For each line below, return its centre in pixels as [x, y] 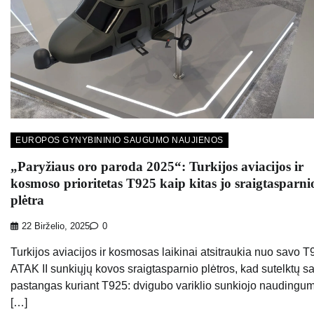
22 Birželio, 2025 [56, 227]
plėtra [27, 200]
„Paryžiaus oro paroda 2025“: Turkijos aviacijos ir [157, 167]
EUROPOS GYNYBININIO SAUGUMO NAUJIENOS [120, 140]
